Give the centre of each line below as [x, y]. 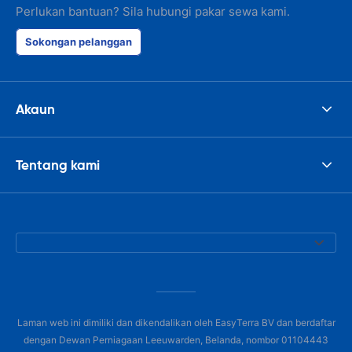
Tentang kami [58, 165]
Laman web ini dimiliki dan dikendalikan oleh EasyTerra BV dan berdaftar [176, 323]
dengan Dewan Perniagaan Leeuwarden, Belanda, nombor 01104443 [176, 340]
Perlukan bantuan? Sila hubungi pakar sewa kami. [153, 11]
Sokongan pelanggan [79, 42]
